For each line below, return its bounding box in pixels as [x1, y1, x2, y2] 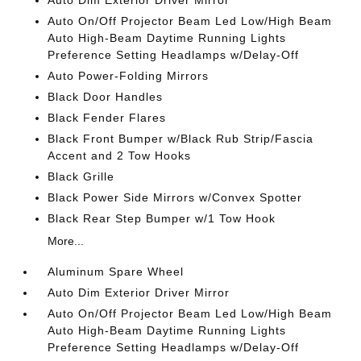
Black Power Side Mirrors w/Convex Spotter [48, 191, 303, 204]
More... [48, 234, 85, 247]
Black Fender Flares [48, 111, 167, 124]
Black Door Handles [48, 90, 164, 103]
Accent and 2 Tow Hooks [48, 149, 192, 162]
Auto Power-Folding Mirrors [48, 69, 210, 82]
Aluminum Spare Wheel [48, 265, 185, 278]
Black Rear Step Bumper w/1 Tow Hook [48, 212, 276, 225]
